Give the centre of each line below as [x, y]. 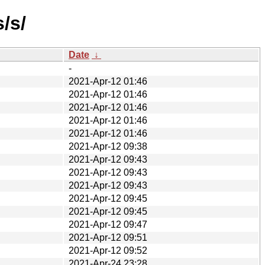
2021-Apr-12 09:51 [108, 237]
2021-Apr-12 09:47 [108, 224]
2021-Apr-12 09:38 [108, 146]
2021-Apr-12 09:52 [108, 250]
